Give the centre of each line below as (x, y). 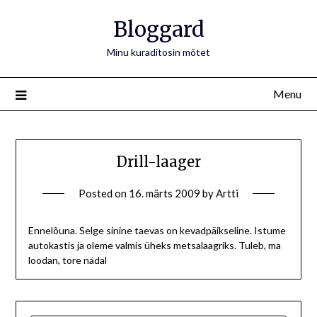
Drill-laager (158, 162)
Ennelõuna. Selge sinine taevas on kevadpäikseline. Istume (157, 231)
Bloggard (158, 29)
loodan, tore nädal (67, 260)
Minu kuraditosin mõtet (158, 52)
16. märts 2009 (165, 194)
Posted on (104, 194)
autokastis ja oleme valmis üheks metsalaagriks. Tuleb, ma (154, 246)
